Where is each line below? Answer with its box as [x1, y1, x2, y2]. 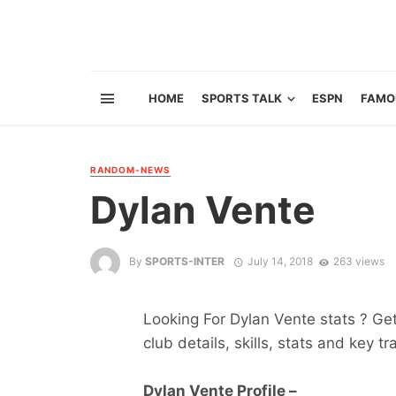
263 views [332, 255, 385, 269]
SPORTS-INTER [145, 255, 225, 269]
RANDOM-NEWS [90, 164, 171, 175]
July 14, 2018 [247, 255, 313, 269]
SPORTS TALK [202, 91, 282, 105]
